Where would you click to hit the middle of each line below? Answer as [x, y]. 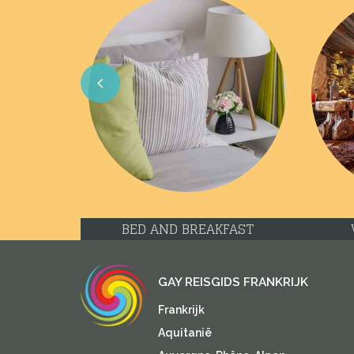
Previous [116, 115]
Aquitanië [185, 332]
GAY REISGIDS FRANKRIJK [233, 282]
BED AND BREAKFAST [187, 229]
